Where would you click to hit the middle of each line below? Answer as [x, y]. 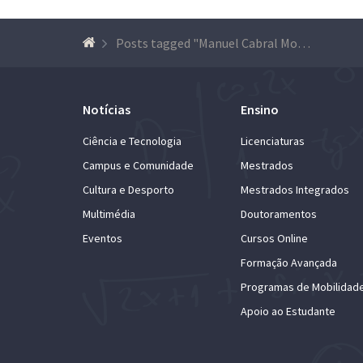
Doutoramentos [279, 214]
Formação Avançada [289, 263]
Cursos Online [274, 238]
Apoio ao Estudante [288, 311]
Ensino [260, 109]
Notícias [107, 109]
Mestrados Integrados [295, 190]
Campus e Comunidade [138, 165]
